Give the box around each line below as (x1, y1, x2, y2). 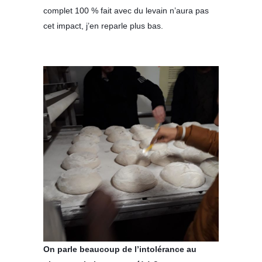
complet (43, 6, 75, 16)
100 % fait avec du (75, 6, 143, 16)
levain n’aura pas (143, 6, 209, 16)
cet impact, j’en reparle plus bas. (43, 21, 163, 31)
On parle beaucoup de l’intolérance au (43, 244, 196, 254)
